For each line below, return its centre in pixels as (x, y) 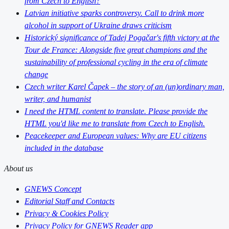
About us (18, 168)
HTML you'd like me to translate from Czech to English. (115, 123)
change (36, 74)
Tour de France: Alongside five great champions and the (116, 50)
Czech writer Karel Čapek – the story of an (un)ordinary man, (124, 86)
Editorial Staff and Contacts (70, 201)
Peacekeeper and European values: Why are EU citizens (116, 135)
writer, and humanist (58, 99)
